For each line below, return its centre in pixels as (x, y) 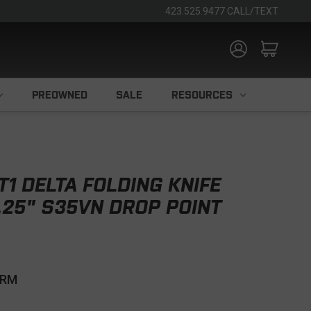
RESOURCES (202, 95)
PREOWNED (59, 95)
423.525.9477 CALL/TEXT (222, 11)
